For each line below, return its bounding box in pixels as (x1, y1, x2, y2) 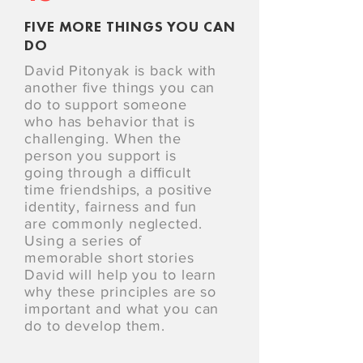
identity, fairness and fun (24, 199, 198, 215)
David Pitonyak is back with (24, 62, 217, 79)
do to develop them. (24, 318, 166, 334)
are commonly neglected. (24, 216, 203, 232)
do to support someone (24, 96, 187, 113)
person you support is (24, 147, 177, 164)
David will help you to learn (24, 267, 217, 283)
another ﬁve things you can (24, 79, 216, 96)
